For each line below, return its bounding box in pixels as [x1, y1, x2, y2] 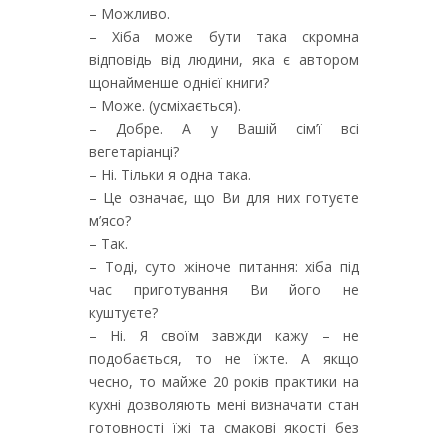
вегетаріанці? [89, 142, 179, 161]
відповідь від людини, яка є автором [89, 50, 359, 69]
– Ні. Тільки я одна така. [89, 165, 251, 184]
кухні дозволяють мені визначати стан [89, 395, 359, 414]
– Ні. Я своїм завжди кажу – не [89, 326, 359, 345]
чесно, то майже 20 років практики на [89, 372, 359, 391]
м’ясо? [89, 211, 131, 230]
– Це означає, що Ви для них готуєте [89, 188, 359, 207]
